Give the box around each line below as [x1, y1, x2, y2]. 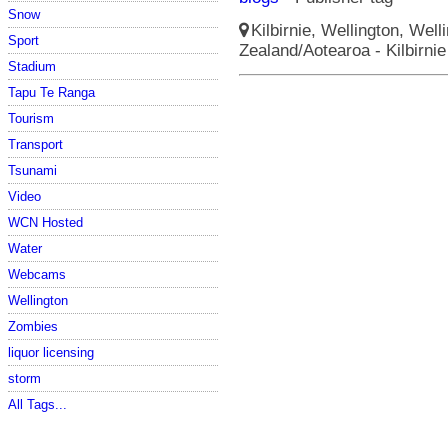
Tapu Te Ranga [8, 84, 95, 100]
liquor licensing [8, 344, 94, 360]
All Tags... [8, 396, 67, 412]
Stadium [8, 58, 56, 74]
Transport [8, 136, 63, 152]
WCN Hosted [8, 214, 83, 230]
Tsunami [8, 162, 57, 178]
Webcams [8, 266, 66, 282]
